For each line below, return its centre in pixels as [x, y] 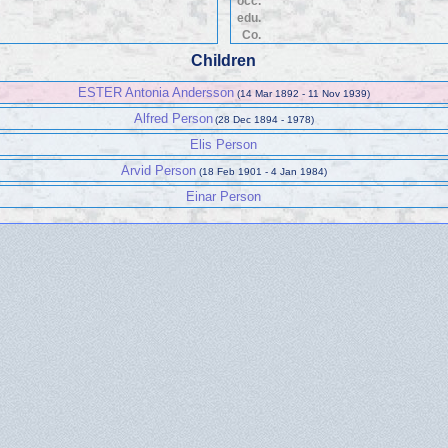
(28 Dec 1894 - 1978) [265, 120]
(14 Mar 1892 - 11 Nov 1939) [303, 94]
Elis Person [224, 145]
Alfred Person [173, 119]
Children [224, 61]
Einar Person [224, 197]
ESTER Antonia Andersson [156, 93]
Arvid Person [159, 171]
